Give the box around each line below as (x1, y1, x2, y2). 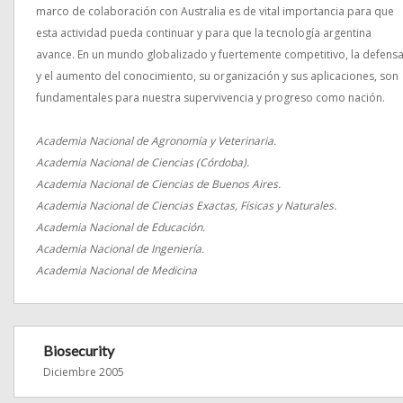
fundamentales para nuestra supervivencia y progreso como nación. (36, 90, 385, 105)
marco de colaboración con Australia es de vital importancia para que (36, 4, 394, 19)
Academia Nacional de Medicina (36, 263, 197, 278)
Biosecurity (43, 342, 114, 359)
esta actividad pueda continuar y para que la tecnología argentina (36, 25, 372, 40)
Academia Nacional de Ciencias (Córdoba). (36, 155, 249, 170)
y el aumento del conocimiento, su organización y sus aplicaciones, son (36, 68, 399, 84)
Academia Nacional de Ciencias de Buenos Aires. (36, 176, 281, 192)
